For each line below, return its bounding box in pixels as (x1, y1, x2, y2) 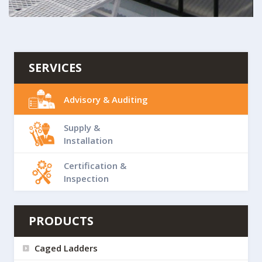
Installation (64, 135, 113, 147)
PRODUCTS (29, 213, 94, 229)
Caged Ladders (35, 242, 98, 254)
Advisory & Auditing (64, 93, 148, 105)
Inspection (64, 173, 109, 185)
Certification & (64, 160, 126, 172)
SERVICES (29, 59, 82, 75)
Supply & (64, 122, 100, 134)
